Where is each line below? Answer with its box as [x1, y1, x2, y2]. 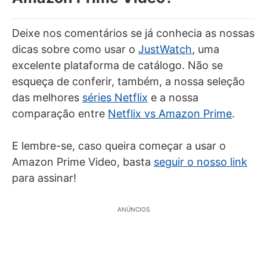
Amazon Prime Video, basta [12, 155, 154, 168]
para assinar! [12, 171, 76, 184]
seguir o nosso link [154, 155, 247, 168]
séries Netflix [82, 91, 148, 104]
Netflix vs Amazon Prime [108, 107, 232, 120]
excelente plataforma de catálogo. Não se [12, 58, 223, 72]
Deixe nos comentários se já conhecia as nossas [12, 26, 254, 39]
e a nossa [148, 91, 198, 104]
